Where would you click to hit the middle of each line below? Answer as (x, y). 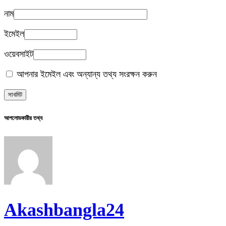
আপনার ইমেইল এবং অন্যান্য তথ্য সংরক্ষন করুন (86, 74)
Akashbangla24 (64, 210)
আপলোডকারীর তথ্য (23, 118)
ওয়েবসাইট (19, 54)
